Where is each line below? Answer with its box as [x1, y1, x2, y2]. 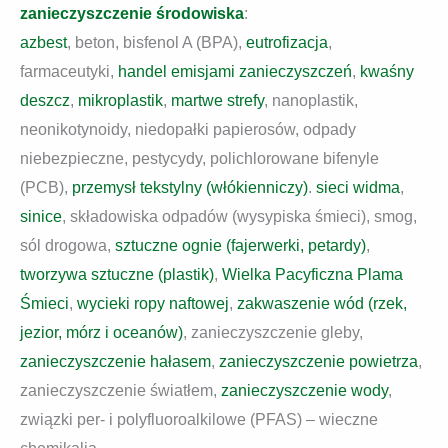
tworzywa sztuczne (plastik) [20, 266, 214, 284]
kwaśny [360, 63, 414, 81]
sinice [20, 208, 62, 226]
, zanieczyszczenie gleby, [183, 324, 363, 342]
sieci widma [316, 179, 400, 197]
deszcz [20, 92, 70, 110]
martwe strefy [171, 92, 264, 110]
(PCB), [20, 179, 72, 197]
